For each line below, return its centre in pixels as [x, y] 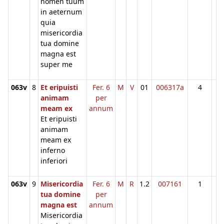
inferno [53, 150]
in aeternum [61, 11]
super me [56, 64]
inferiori [54, 160]
